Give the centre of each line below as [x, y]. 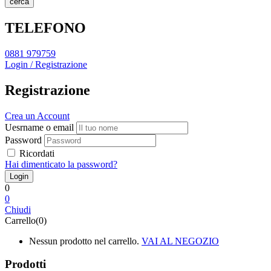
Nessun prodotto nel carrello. [84, 241]
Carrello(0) [26, 220]
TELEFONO [45, 28]
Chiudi [18, 209]
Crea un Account [37, 116]
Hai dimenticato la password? [61, 164]
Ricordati [37, 153]
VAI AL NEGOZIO [180, 241]
